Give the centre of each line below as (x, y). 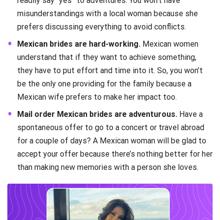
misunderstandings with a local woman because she (108, 14)
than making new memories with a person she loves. (108, 167)
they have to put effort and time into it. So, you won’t (110, 71)
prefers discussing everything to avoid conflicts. (102, 27)
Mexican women (169, 44)
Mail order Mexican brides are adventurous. (97, 114)
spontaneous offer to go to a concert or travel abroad (111, 128)
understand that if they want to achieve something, (107, 57)
